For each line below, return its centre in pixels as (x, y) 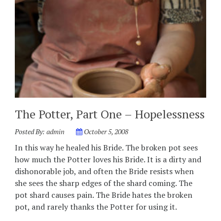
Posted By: (31, 132)
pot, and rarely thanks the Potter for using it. (96, 207)
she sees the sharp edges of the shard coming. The (104, 183)
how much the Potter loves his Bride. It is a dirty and (108, 160)
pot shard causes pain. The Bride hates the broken (104, 195)
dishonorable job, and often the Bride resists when (104, 171)
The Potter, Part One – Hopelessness (110, 114)
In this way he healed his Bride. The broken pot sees (106, 148)
